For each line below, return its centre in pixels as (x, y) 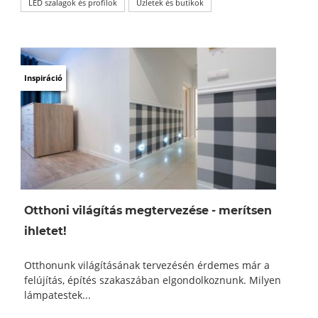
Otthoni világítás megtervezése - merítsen (148, 210)
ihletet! (45, 231)
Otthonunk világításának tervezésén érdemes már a (147, 265)
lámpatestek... (57, 295)
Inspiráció (43, 77)
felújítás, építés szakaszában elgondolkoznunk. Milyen (153, 280)
